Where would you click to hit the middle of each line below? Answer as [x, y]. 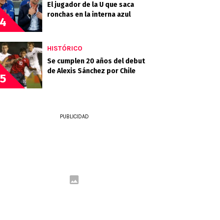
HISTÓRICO [65, 48]
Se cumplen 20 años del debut [96, 61]
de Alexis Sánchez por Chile [91, 71]
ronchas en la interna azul [89, 14]
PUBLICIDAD [74, 117]
